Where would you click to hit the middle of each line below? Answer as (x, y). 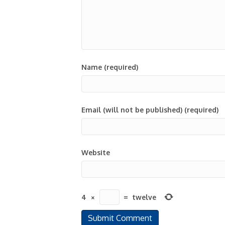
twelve (144, 197)
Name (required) (110, 67)
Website (96, 152)
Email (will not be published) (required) (150, 110)
